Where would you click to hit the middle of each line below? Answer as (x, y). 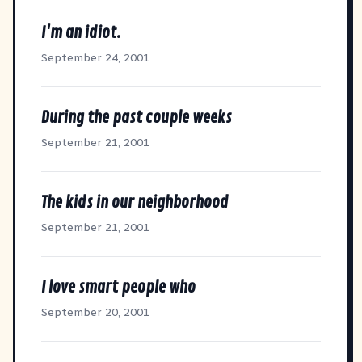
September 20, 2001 (95, 312)
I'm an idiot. (81, 32)
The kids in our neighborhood (135, 202)
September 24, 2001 (95, 57)
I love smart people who (118, 287)
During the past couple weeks (137, 117)
